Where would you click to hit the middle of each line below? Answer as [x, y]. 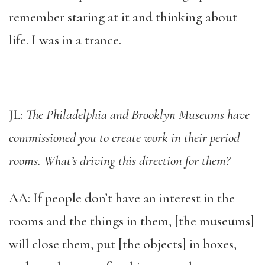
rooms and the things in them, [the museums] [132, 221]
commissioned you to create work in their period [124, 138]
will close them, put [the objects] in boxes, [123, 244]
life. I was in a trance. [65, 40]
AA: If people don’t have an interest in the [122, 198]
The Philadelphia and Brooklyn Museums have [138, 114]
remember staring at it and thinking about [123, 17]
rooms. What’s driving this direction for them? [119, 161]
